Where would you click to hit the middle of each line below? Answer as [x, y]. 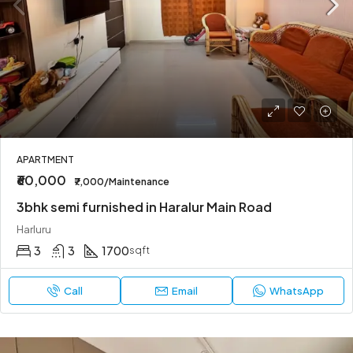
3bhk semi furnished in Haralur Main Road [144, 207]
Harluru [34, 229]
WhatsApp [297, 291]
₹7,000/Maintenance [122, 182]
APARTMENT [45, 160]
